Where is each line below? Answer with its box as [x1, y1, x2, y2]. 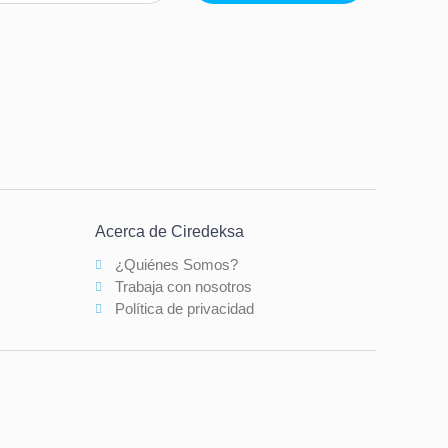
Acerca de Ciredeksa [94, 222, 244, 240]
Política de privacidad [114, 299, 254, 317]
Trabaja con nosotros [114, 277, 252, 295]
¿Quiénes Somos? [114, 255, 238, 273]
